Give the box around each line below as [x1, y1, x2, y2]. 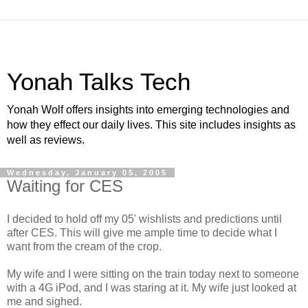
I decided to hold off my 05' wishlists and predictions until [7, 212, 282, 225]
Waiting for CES [7, 177, 123, 195]
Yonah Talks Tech [7, 69, 190, 95]
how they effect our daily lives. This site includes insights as [7, 119, 296, 131]
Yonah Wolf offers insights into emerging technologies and [7, 104, 289, 115]
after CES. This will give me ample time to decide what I [7, 226, 277, 239]
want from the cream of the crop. [7, 240, 162, 252]
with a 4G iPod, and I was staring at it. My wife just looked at [7, 281, 296, 294]
